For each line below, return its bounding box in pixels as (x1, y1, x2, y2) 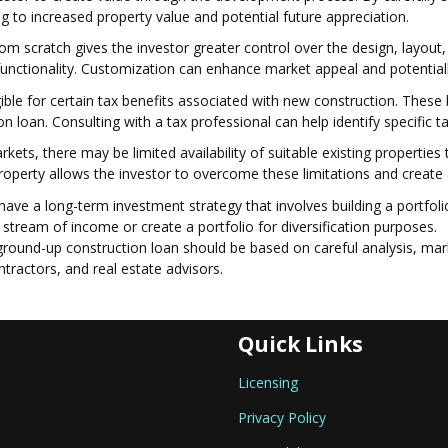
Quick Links (238, 330, 363, 359)
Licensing (238, 373, 298, 393)
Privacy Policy (238, 408, 326, 428)
